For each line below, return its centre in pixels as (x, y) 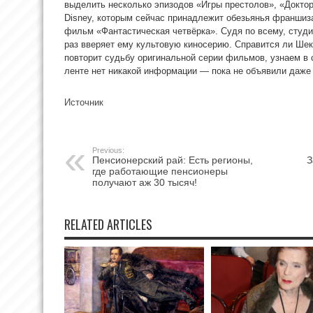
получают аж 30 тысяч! (145, 182)
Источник (84, 102)
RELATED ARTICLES (108, 224)
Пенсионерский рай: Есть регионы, (173, 160)
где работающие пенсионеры (160, 171)
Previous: (108, 150)
